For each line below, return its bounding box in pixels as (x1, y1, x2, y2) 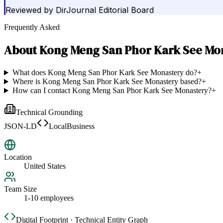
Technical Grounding (16, 108, 83, 117)
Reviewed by (5, 5, 53, 15)
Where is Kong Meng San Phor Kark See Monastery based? (12, 77, 202, 86)
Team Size (4, 185, 37, 194)
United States (24, 162, 66, 171)
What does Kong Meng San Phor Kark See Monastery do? (12, 68, 197, 77)
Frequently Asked (4, 23, 60, 32)
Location (4, 153, 32, 162)
